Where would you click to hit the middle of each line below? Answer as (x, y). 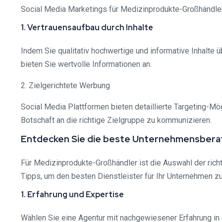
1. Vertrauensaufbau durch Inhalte (87, 28)
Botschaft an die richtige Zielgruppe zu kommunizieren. (116, 120)
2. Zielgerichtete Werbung (65, 85)
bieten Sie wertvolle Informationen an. (86, 64)
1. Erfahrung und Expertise (72, 194)
